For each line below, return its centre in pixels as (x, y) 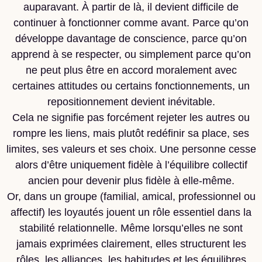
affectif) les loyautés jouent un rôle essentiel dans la (131, 212)
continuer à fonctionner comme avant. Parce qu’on (131, 23)
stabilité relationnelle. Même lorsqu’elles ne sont (131, 228)
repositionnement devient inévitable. (131, 102)
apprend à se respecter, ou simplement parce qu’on (131, 54)
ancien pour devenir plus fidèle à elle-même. (131, 181)
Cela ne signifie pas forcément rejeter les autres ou (131, 118)
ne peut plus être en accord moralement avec (131, 70)
